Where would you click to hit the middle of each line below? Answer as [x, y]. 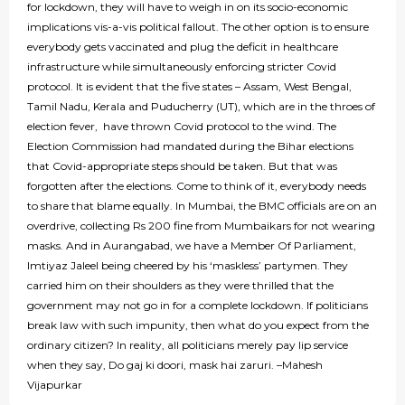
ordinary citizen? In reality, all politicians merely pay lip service [188, 345]
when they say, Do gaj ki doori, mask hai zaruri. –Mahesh [175, 365]
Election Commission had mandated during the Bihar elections [190, 146]
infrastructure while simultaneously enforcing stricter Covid [182, 67]
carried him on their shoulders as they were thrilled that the [180, 286]
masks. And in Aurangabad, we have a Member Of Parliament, [192, 246]
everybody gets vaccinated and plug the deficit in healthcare [183, 47]
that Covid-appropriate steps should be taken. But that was [182, 166]
